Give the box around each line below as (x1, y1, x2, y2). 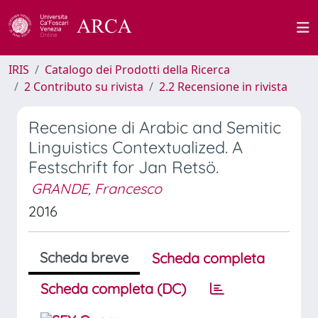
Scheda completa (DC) (40, 280, 186, 297)
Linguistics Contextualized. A (28, 137, 243, 158)
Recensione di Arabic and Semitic (28, 117, 281, 138)
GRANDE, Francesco (31, 180, 162, 197)
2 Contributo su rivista (24, 79, 143, 94)
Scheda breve (40, 248, 128, 266)
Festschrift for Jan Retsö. (28, 157, 219, 177)
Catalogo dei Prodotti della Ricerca (45, 62, 230, 77)
